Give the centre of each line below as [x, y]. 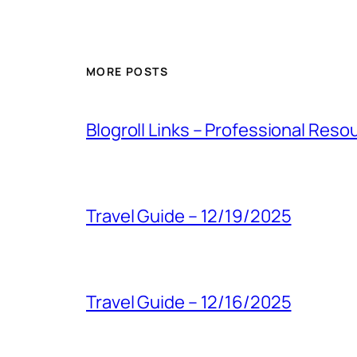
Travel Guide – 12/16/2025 [189, 302]
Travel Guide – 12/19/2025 [189, 216]
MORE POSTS [127, 72]
